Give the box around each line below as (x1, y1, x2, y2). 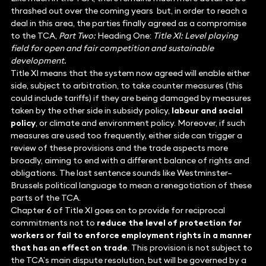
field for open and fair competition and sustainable (10, 43, 214, 54)
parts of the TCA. (10, 192, 81, 204)
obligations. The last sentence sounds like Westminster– (10, 167, 232, 179)
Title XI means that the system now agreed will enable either (10, 68, 250, 79)
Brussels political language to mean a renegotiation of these (10, 180, 252, 191)
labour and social (171, 105, 243, 116)
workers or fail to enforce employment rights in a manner (10, 230, 252, 241)
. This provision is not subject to (127, 242, 252, 254)
